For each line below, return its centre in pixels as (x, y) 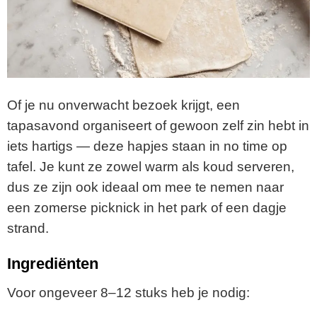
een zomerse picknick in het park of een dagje (147, 207)
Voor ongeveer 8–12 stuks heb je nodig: (128, 293)
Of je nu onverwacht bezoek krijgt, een (123, 105)
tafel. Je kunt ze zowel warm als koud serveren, (151, 166)
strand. (28, 228)
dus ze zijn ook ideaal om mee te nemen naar (145, 187)
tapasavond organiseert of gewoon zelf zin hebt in (158, 125)
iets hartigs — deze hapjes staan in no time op (147, 146)
